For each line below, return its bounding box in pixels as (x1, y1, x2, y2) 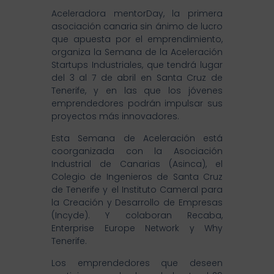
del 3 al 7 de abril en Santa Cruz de (51, 72, 223, 84)
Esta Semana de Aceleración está (51, 132, 223, 145)
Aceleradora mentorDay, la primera (51, 7, 223, 20)
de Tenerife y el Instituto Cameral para (51, 183, 223, 196)
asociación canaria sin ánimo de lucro (51, 20, 223, 33)
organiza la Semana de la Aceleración (51, 46, 223, 59)
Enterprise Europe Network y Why (51, 222, 223, 235)
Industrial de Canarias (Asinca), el (51, 158, 223, 171)
